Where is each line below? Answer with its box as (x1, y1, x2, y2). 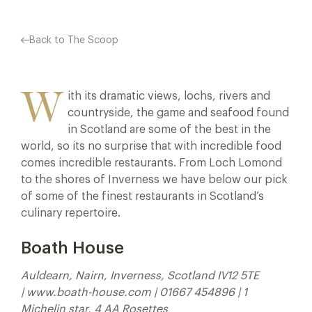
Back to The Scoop (29, 36, 118, 45)
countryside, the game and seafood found (68, 107, 289, 118)
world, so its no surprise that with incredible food (21, 141, 281, 152)
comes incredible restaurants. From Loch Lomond (21, 157, 282, 169)
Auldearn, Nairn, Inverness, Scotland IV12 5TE (21, 270, 259, 281)
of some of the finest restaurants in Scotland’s (21, 191, 264, 202)
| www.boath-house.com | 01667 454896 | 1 (21, 287, 247, 298)
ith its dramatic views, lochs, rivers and (68, 91, 270, 102)
